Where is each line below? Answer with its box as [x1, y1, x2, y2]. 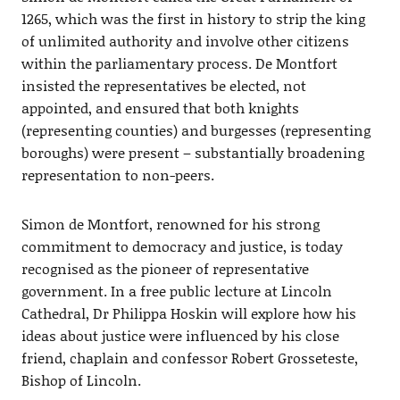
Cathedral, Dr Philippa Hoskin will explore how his [21, 302, 356, 323]
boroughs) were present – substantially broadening [21, 141, 364, 162]
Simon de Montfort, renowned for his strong [21, 212, 320, 234]
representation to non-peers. [21, 163, 214, 185]
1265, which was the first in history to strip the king [21, 7, 365, 29]
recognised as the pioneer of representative [21, 257, 309, 279]
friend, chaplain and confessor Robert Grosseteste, [21, 346, 358, 368]
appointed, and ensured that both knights [21, 96, 299, 118]
